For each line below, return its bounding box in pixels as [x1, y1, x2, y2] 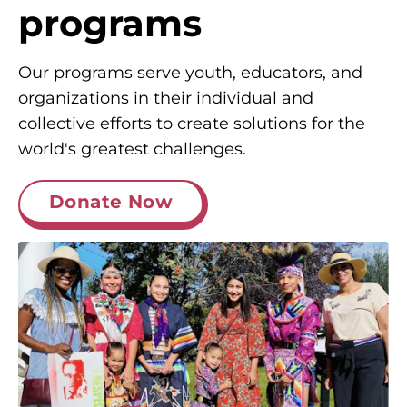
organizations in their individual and [18, 88, 313, 109]
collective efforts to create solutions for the [18, 114, 365, 134]
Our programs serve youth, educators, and [18, 63, 362, 84]
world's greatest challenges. [18, 139, 246, 160]
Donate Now [49, 191, 173, 213]
